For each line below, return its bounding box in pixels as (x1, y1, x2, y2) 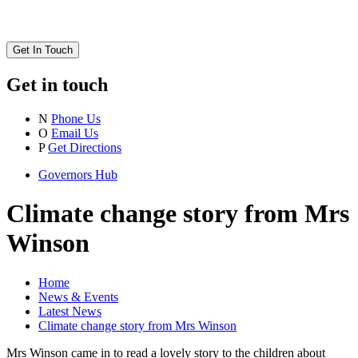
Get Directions (48, 140, 121, 154)
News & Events (38, 289, 118, 304)
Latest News (38, 304, 101, 318)
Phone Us (51, 111, 101, 125)
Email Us (51, 125, 98, 140)
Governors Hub (38, 167, 117, 181)
